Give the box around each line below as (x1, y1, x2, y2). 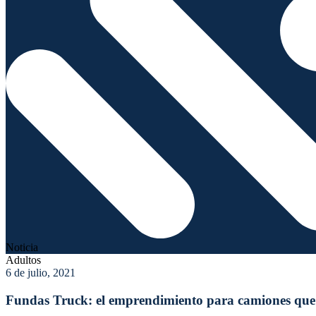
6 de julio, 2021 (6, 267, 75, 279)
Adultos (6, 254, 41, 267)
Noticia (6, 241, 38, 254)
